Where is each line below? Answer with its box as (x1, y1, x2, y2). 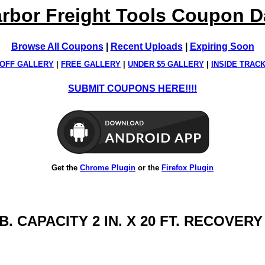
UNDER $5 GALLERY (128, 60, 204, 69)
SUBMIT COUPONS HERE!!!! (68, 83, 197, 94)
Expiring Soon (189, 41, 254, 51)
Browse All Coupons (11, 41, 104, 51)
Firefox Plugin (161, 163, 214, 172)
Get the (51, 163, 80, 172)
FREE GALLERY (61, 60, 121, 69)
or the (135, 163, 161, 172)
